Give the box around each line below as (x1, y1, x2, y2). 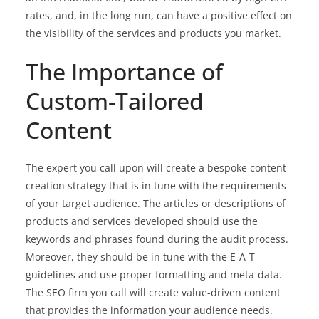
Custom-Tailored (26, 85, 204, 116)
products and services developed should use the (26, 214, 258, 228)
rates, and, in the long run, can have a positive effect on (26, 8, 292, 22)
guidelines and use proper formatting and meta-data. (26, 267, 282, 281)
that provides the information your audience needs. (26, 303, 273, 317)
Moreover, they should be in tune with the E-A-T (26, 249, 255, 263)
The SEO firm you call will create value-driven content (26, 285, 281, 299)
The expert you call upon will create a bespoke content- (26, 160, 290, 174)
